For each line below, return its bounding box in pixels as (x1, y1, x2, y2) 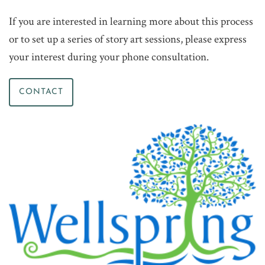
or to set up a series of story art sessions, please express (9, 31, 247, 47)
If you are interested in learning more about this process (9, 14, 253, 29)
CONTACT (19, 87, 63, 96)
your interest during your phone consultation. (9, 49, 209, 64)
